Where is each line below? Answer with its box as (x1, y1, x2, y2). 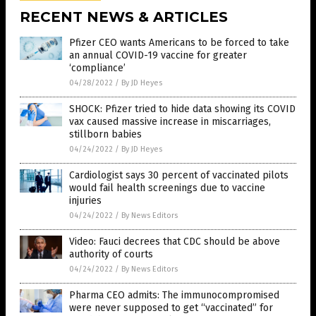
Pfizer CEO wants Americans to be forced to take (69, 36, 289, 49)
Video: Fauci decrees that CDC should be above (69, 235, 280, 248)
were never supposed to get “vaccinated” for (69, 301, 273, 314)
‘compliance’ (69, 61, 126, 74)
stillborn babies (69, 128, 142, 140)
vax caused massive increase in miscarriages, (69, 115, 271, 128)
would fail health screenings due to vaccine (69, 181, 265, 194)
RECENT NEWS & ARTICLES (20, 8, 228, 25)
